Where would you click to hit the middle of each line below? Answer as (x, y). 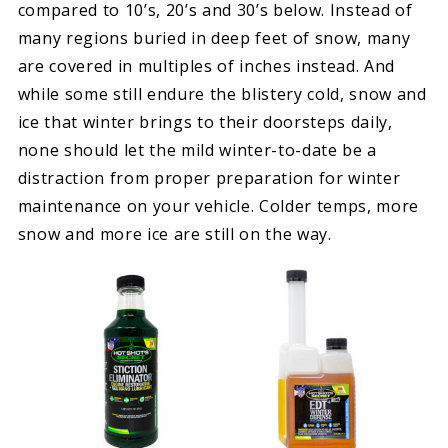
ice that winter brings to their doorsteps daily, (205, 121)
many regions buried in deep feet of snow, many (214, 37)
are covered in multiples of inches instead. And (206, 65)
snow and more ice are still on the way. (174, 233)
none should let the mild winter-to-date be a (197, 149)
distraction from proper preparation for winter (209, 177)
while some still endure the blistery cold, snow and (222, 93)
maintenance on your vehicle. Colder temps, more (218, 205)
